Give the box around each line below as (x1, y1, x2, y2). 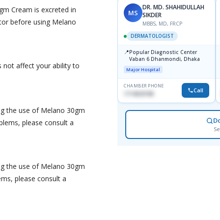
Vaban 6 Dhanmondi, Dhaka (151, 55, 200, 63)
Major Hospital (126, 66, 160, 73)
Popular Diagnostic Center (129, 49, 197, 56)
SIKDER (142, 11, 162, 20)
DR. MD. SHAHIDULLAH (142, 3, 204, 12)
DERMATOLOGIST (131, 32, 174, 40)
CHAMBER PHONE (124, 82, 164, 89)
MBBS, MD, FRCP (142, 20, 182, 27)
